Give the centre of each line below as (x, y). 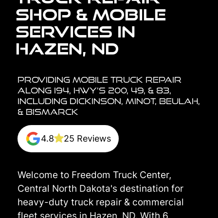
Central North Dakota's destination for (100, 188)
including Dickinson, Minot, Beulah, (109, 101)
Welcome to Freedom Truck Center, (94, 174)
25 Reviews (87, 138)
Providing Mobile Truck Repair (100, 79)
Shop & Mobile (91, 14)
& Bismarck (48, 111)
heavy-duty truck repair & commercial (101, 202)
